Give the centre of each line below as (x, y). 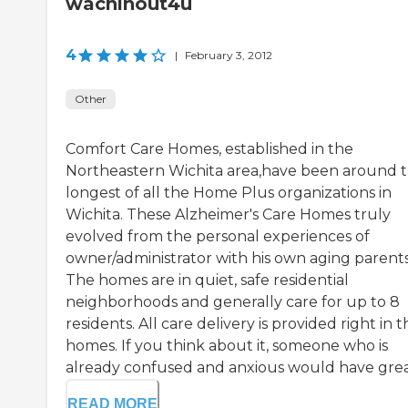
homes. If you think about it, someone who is (227, 346)
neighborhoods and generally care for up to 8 (233, 302)
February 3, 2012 (229, 56)
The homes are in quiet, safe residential (207, 280)
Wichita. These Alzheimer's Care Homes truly (228, 215)
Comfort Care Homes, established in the (209, 149)
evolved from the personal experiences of (218, 237)
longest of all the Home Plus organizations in (229, 193)
